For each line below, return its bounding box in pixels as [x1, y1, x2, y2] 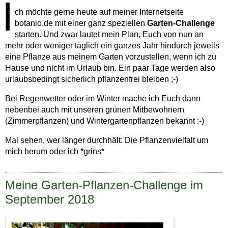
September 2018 [5, 192, 94, 207]
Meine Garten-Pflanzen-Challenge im [5, 178, 203, 192]
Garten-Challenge [147, 19, 215, 28]
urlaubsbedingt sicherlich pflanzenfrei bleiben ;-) [5, 75, 178, 84]
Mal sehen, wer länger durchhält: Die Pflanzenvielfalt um [5, 136, 208, 145]
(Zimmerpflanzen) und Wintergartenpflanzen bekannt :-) [5, 117, 204, 126]
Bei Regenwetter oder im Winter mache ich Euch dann [5, 94, 201, 103]
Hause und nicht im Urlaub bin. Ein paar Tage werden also [5, 64, 215, 73]
